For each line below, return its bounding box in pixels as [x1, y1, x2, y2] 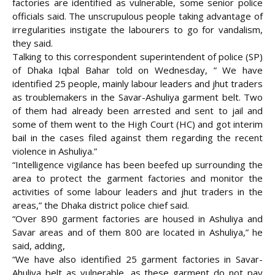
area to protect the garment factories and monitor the [12, 172, 263, 185]
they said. [12, 37, 53, 50]
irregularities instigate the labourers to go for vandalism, [12, 23, 263, 36]
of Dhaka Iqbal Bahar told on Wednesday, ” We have [12, 64, 263, 77]
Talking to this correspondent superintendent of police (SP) [12, 50, 263, 63]
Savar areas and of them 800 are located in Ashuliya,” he [12, 226, 263, 239]
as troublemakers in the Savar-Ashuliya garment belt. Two [12, 91, 263, 104]
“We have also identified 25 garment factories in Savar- [12, 253, 263, 266]
